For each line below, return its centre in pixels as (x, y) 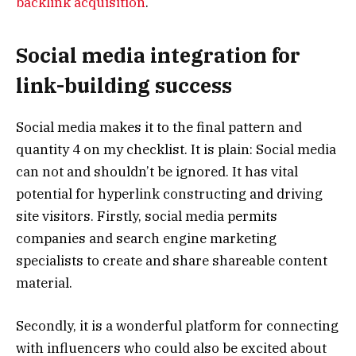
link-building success (124, 85)
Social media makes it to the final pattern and (159, 128)
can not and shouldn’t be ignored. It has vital (157, 172)
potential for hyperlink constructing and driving (169, 194)
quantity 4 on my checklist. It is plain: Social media (176, 150)
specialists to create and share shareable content (172, 261)
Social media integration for (158, 55)
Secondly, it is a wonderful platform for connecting (177, 326)
